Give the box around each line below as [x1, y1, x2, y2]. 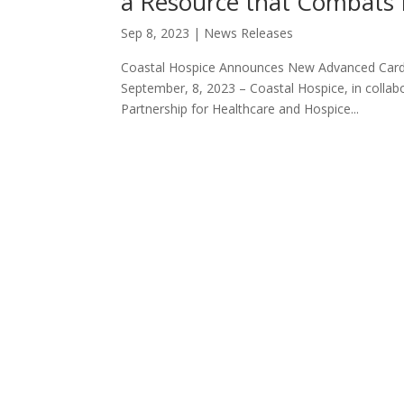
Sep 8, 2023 [121, 24, 190, 42]
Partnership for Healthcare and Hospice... [121, 100, 360, 118]
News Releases [204, 24, 294, 42]
